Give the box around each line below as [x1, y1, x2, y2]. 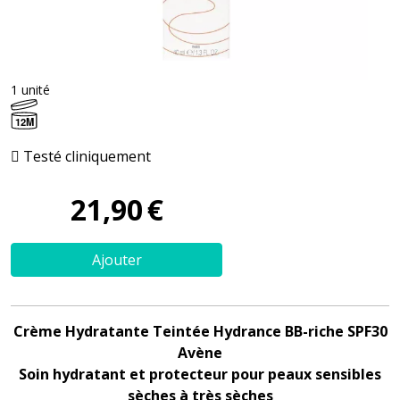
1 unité [11, 80, 50, 98]
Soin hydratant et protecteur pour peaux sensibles [19, 363, 381, 384]
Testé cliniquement [20, 146, 151, 166]
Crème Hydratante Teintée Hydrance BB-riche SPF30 [12, 321, 387, 341]
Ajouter [91, 249, 142, 270]
